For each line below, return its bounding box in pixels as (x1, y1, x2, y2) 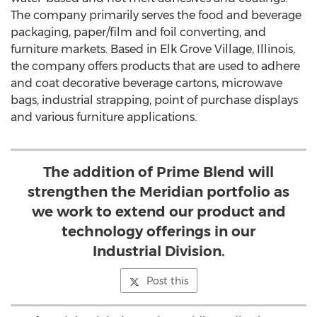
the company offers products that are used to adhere (11, 59, 300, 73)
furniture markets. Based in (11, 42, 160, 56)
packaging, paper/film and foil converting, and (11, 25, 266, 39)
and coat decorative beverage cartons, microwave (11, 76, 282, 90)
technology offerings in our (62, 223, 255, 240)
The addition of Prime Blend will (43, 163, 274, 180)
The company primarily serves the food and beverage (11, 8, 301, 22)
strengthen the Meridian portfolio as (28, 183, 289, 200)
